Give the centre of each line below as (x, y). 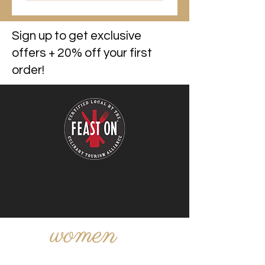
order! (28, 70)
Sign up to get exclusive (77, 36)
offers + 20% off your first (82, 53)
